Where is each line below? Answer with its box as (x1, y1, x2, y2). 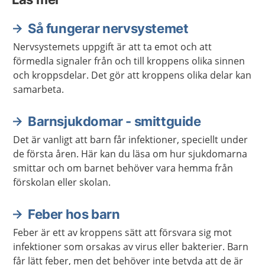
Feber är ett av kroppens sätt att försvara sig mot (13, 226, 232, 239)
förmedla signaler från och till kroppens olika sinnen (13, 54, 245, 67)
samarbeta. (13, 83, 64, 96)
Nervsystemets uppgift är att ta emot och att (13, 40, 212, 53)
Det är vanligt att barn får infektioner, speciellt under (13, 133, 248, 146)
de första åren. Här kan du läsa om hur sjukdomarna (13, 147, 247, 160)
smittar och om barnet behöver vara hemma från (13, 161, 233, 174)
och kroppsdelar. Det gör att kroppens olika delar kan (13, 69, 251, 82)
